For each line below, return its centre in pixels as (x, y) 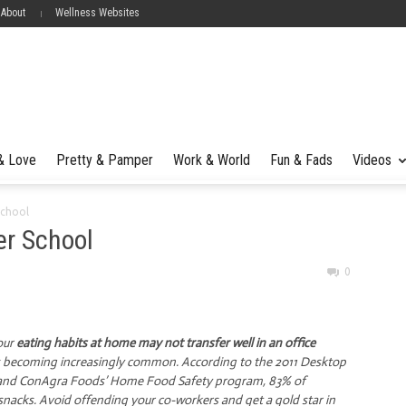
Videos (372, 160)
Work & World (212, 160)
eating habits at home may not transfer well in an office (164, 343)
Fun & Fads (301, 160)
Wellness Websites (97, 13)
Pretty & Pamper (105, 160)
